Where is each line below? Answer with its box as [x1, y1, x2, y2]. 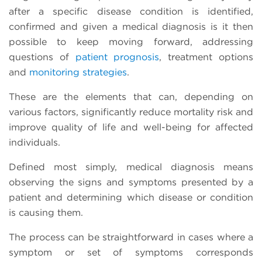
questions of [9, 51, 75, 63]
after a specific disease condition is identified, [9, 5, 253, 17]
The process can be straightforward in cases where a [9, 231, 253, 243]
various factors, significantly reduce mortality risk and [9, 106, 253, 118]
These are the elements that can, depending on [9, 91, 253, 102]
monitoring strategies [29, 66, 127, 78]
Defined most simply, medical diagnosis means [9, 161, 253, 173]
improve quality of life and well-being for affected [9, 121, 253, 133]
